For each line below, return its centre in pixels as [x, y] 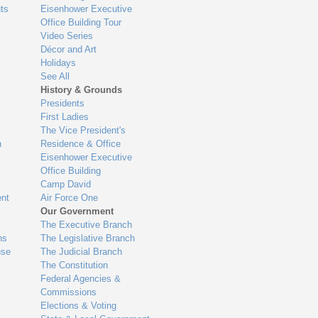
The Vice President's [83, 131]
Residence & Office [81, 144]
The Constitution [75, 265]
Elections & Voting [79, 306]
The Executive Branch [87, 225]
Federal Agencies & [81, 279]
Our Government [77, 212]
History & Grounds [82, 90]
